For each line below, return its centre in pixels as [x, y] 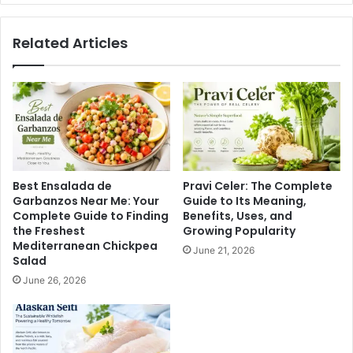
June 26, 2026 [54, 280]
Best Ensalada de [62, 186]
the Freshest [49, 230]
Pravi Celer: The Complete [258, 186]
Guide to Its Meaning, [245, 201]
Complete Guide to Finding [91, 216]
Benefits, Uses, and [238, 216]
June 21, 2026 [224, 250]
